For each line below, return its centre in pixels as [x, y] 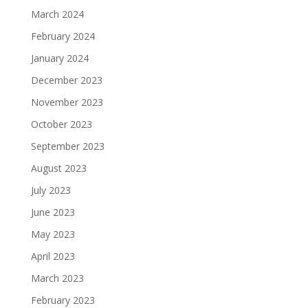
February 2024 [63, 36]
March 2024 [57, 14]
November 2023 [67, 102]
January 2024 [59, 58]
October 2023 [61, 124]
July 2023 [51, 190]
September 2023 [67, 146]
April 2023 [53, 256]
